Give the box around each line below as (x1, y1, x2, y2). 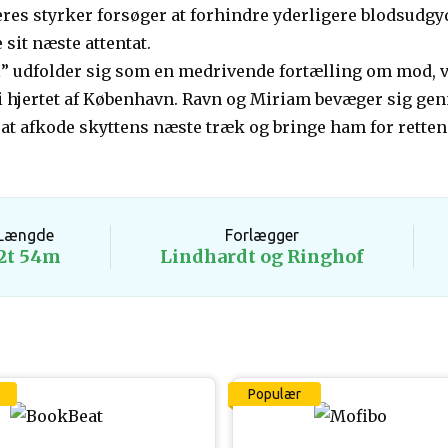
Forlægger (225, 226, 299, 244)
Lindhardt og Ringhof (160, 245, 364, 268)
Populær (248, 386, 301, 402)
